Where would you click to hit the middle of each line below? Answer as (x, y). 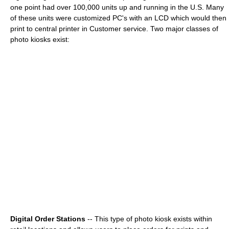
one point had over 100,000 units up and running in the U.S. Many (117, 7)
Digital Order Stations (48, 219)
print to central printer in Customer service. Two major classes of (114, 29)
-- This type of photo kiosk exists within (149, 219)
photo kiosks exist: (40, 40)
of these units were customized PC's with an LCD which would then (118, 18)
